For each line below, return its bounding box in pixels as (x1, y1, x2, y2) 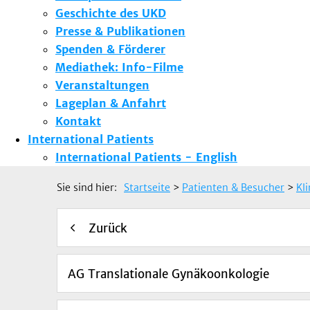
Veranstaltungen (55, 77, 149, 92)
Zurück (89, 220, 127, 236)
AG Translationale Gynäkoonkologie (68, 266, 269, 282)
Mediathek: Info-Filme (55, 60, 183, 74)
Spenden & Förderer (55, 42, 165, 56)
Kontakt (55, 113, 101, 128)
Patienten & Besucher (182, 181, 284, 194)
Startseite (124, 181, 170, 194)
